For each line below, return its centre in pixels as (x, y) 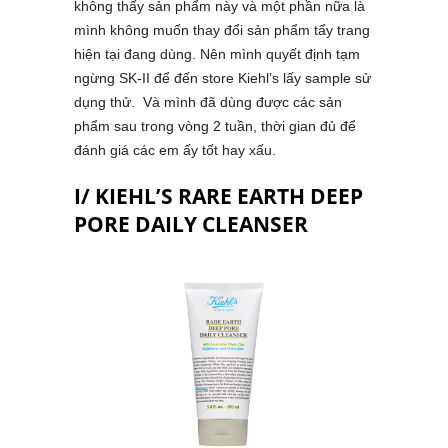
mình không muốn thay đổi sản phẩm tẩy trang (222, 30)
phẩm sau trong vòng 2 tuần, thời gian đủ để (215, 126)
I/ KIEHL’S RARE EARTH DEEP (218, 196)
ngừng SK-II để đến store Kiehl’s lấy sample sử (222, 78)
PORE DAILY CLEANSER (191, 224)
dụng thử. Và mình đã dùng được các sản (208, 102)
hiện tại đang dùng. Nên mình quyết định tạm (217, 54)
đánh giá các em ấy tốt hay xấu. (175, 150)
